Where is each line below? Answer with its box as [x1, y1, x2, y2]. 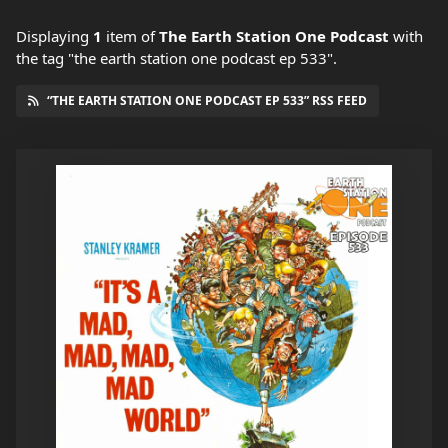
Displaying [16, 26, 93, 47]
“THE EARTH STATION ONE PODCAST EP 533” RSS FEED [47, 92, 367, 110]
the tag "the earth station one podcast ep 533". [16, 48, 337, 69]
